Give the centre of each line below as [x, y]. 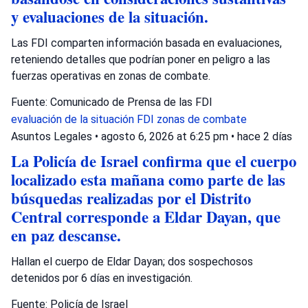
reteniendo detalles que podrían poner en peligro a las [141, 59]
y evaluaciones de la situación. [110, 16]
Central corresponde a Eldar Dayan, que [146, 217]
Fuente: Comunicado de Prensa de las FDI [112, 102]
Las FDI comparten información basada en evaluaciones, [146, 43]
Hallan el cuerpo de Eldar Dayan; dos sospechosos [132, 261]
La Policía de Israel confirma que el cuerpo [154, 161]
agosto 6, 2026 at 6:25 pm [166, 136]
